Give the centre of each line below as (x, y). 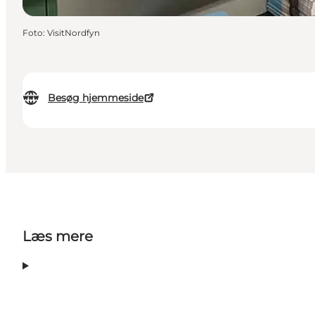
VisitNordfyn (73, 33)
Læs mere (58, 237)
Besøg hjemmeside (96, 98)
